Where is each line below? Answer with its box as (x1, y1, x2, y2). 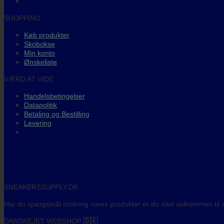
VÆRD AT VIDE (4, 74, 53, 83)
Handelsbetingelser (24, 91, 85, 100)
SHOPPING (4, 13, 40, 22)
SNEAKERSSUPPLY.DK (4, 182, 78, 191)
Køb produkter (24, 30, 69, 39)
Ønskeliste (24, 57, 57, 66)
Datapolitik (24, 100, 57, 109)
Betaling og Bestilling (24, 109, 89, 118)
